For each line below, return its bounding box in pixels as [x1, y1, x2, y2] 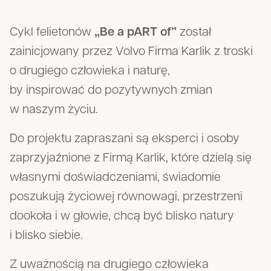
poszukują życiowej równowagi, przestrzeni [10, 191, 243, 203]
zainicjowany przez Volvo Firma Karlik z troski [10, 46, 253, 58]
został [177, 27, 211, 39]
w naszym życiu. [10, 104, 98, 116]
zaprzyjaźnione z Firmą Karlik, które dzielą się [10, 152, 252, 165]
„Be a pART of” [94, 27, 177, 39]
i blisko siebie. [10, 230, 83, 242]
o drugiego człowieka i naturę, [10, 65, 170, 77]
